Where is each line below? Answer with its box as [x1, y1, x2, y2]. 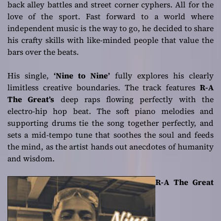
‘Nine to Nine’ [54, 70, 110, 81]
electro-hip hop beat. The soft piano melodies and [7, 106, 214, 117]
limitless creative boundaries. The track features [7, 82, 200, 93]
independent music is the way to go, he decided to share [7, 23, 214, 34]
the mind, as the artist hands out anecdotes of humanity [7, 141, 214, 152]
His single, [7, 70, 54, 81]
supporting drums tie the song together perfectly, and [7, 117, 214, 129]
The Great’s [7, 94, 55, 105]
